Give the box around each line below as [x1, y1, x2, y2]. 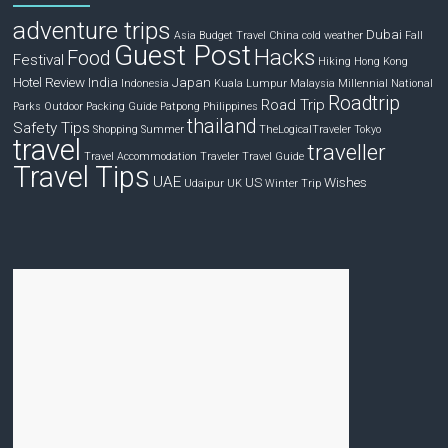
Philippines [203, 99, 259, 113]
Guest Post [114, 38, 252, 72]
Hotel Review [13, 73, 86, 90]
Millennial [338, 76, 389, 90]
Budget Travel [199, 28, 267, 42]
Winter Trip [265, 176, 322, 190]
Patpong [160, 99, 201, 113]
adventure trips [13, 15, 172, 45]
